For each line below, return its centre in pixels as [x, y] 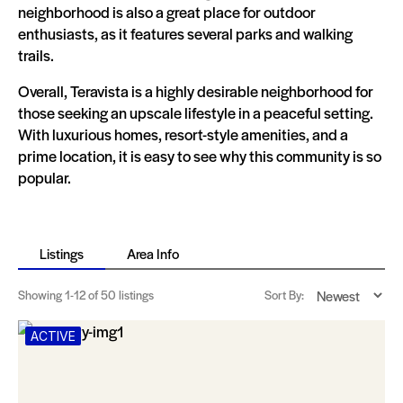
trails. [36, 55]
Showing [41, 295]
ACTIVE [53, 336]
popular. [45, 177]
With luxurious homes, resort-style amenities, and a [183, 134]
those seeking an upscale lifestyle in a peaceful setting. [196, 112]
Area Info [153, 253]
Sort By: [284, 295]
